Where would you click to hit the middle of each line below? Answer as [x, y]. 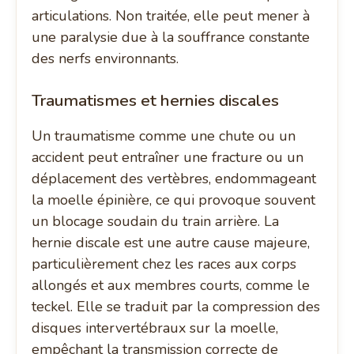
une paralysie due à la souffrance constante [171, 38]
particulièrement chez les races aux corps [164, 264]
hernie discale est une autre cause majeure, [171, 243]
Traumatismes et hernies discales [156, 101]
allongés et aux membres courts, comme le [171, 286]
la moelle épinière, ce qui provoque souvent [174, 200]
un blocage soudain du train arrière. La [156, 222]
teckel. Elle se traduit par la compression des [176, 307]
